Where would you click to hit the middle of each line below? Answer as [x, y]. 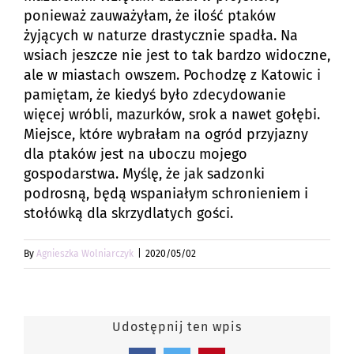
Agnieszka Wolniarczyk [85, 254]
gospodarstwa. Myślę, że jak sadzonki [144, 174]
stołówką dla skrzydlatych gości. [128, 214]
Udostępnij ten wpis [177, 327]
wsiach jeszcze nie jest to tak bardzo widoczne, [177, 56]
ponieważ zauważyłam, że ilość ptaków [150, 16]
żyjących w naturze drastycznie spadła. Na [161, 36]
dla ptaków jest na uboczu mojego [136, 154]
